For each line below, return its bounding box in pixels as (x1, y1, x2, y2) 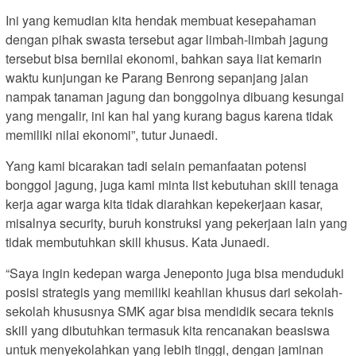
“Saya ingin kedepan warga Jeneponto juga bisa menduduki (6, 264, 344, 283)
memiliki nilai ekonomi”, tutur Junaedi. (6, 126, 218, 145)
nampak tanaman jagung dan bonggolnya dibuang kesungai (6, 87, 344, 106)
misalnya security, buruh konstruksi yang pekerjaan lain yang (6, 214, 347, 233)
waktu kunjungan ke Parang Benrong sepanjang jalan (6, 68, 308, 87)
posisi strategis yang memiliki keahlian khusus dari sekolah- (6, 283, 342, 302)
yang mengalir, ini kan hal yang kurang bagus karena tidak (6, 106, 333, 126)
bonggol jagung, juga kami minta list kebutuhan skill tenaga (6, 176, 339, 195)
